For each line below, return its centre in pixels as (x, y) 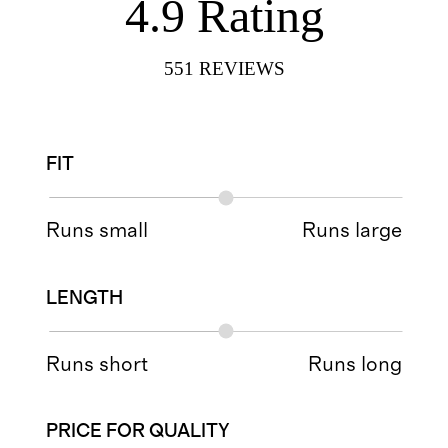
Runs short (97, 364)
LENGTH (85, 298)
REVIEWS (241, 68)
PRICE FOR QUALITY (138, 432)
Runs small (97, 231)
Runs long (354, 364)
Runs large (351, 231)
